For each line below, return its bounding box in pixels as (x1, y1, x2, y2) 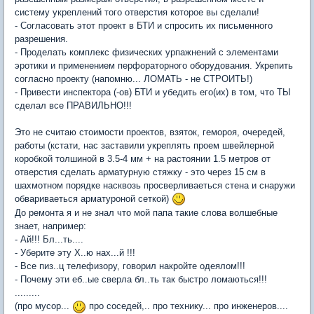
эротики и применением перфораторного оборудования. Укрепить (15, 60, 293, 71)
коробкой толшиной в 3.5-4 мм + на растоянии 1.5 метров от (15, 153, 271, 164)
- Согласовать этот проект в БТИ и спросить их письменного (15, 20, 273, 31)
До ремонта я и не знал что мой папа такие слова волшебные (15, 207, 278, 219)
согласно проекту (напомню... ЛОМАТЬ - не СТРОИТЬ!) (15, 73, 252, 84)
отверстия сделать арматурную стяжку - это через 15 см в (15, 166, 266, 177)
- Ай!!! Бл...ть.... (15, 234, 83, 245)
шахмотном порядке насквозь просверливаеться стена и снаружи (15, 179, 295, 191)
